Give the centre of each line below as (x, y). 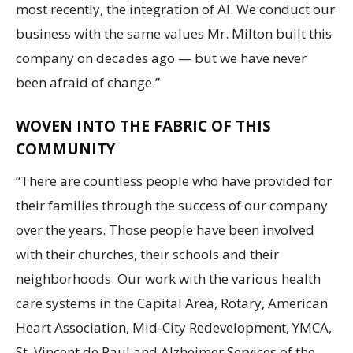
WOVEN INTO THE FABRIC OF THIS (143, 126)
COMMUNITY (65, 149)
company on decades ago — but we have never (161, 58)
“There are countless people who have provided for (174, 180)
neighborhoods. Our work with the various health (168, 278)
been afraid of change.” (88, 82)
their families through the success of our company (172, 205)
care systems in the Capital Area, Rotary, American (172, 303)
